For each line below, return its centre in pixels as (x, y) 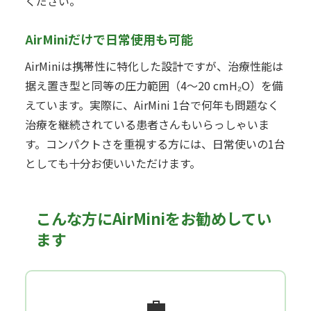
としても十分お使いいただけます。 (113, 163)
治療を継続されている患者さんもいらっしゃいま (147, 124)
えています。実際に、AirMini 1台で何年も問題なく (152, 104)
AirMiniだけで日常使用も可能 (109, 39)
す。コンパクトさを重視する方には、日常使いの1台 (155, 143)
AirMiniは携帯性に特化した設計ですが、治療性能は (154, 66)
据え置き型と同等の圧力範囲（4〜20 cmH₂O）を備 (154, 85)
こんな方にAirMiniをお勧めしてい (154, 218)
